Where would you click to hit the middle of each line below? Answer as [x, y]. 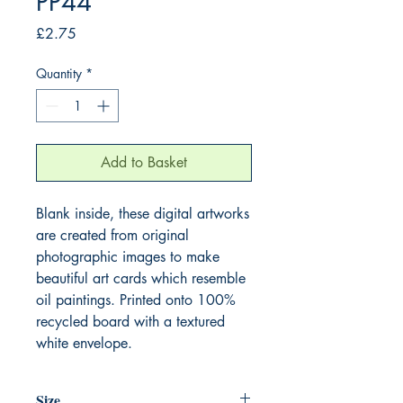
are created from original [112, 235]
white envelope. [84, 343]
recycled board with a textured [130, 321]
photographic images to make [128, 256]
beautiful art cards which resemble [141, 278]
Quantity [59, 73]
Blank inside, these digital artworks [143, 213]
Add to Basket [144, 162]
